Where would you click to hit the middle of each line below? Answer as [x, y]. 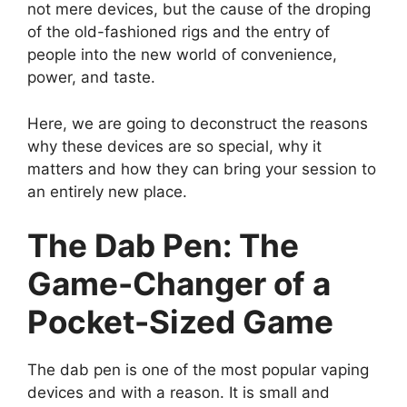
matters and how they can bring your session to [202, 169]
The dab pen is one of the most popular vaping [198, 370]
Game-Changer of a [179, 284]
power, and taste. [91, 78]
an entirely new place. [107, 191]
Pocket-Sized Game [180, 322]
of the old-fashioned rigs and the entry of [179, 32]
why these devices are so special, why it [174, 146]
